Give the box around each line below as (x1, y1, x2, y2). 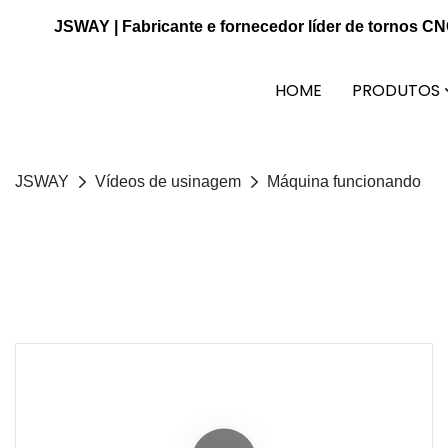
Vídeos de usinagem (95, 173, 241, 190)
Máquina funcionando (267, 173, 421, 190)
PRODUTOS (351, 78, 440, 102)
